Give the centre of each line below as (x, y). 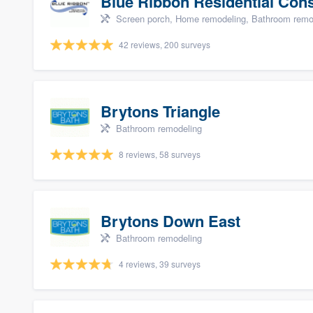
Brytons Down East (170, 221)
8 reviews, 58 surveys (160, 154)
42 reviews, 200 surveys (165, 44)
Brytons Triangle (160, 111)
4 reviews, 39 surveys (160, 264)
